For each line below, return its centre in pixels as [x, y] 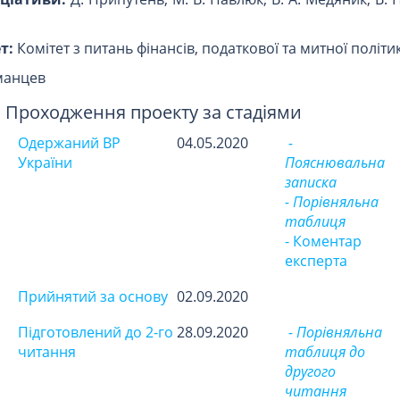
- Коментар [323, 242]
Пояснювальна [335, 163]
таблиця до [325, 352]
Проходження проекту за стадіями [154, 112]
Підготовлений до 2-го [96, 333]
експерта [316, 261]
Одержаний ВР [69, 143]
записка [311, 183]
